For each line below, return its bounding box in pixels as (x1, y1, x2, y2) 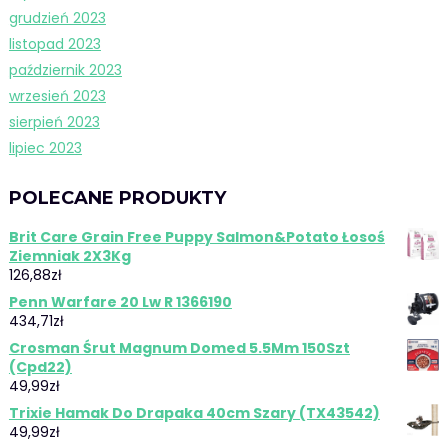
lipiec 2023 (8, 137, 82, 158)
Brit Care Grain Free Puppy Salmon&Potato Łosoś (8, 226, 385, 247)
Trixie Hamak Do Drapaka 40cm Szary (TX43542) (8, 402, 380, 423)
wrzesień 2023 (8, 85, 106, 106)
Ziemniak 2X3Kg (8, 245, 131, 266)
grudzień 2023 (8, 7, 106, 28)
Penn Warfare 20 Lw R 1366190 (8, 291, 232, 312)
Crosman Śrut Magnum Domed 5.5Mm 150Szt (8, 337, 350, 358)
